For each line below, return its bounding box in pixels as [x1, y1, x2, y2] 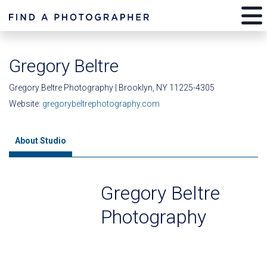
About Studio [15, 136, 66, 145]
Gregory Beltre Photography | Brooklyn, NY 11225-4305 [9, 83, 215, 92]
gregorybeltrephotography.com [42, 99, 160, 108]
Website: [9, 99, 42, 108]
